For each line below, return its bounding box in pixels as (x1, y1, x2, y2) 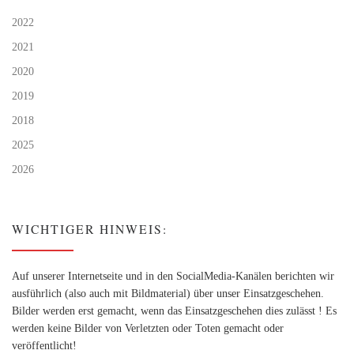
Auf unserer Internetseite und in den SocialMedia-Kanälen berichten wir (12, 269, 334, 283)
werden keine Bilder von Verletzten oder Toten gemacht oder (12, 322, 284, 335)
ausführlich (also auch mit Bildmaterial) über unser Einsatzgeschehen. (12, 287, 324, 300)
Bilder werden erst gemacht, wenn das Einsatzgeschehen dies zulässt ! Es (12, 304, 337, 318)
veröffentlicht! (12, 339, 77, 352)
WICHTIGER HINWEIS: (12, 220, 168, 237)
